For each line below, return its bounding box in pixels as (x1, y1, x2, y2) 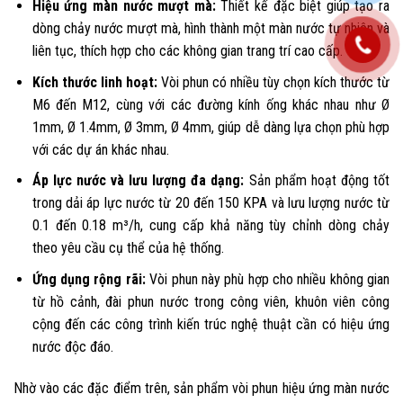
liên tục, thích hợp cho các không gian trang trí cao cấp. (31, 42, 343, 60)
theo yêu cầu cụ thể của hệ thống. (31, 239, 224, 257)
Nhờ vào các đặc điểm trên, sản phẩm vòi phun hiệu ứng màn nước (13, 379, 390, 397)
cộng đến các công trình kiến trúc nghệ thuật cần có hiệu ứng (31, 315, 390, 333)
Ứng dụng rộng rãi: (31, 270, 150, 288)
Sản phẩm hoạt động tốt (248, 172, 390, 190)
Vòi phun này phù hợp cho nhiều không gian (149, 270, 390, 288)
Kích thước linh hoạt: (31, 73, 157, 91)
